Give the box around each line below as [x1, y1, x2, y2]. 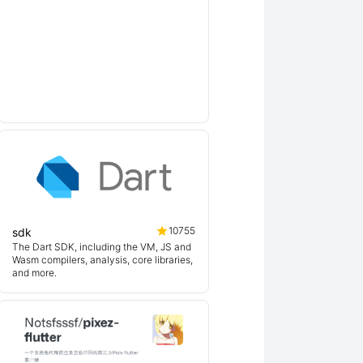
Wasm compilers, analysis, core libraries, [12, 254, 193, 266]
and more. [12, 267, 57, 279]
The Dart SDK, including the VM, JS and [12, 241, 191, 253]
